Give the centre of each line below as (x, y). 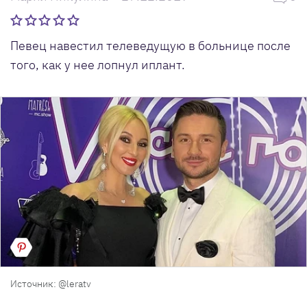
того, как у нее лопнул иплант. (98, 64)
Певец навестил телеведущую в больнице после (150, 45)
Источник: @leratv (51, 283)
